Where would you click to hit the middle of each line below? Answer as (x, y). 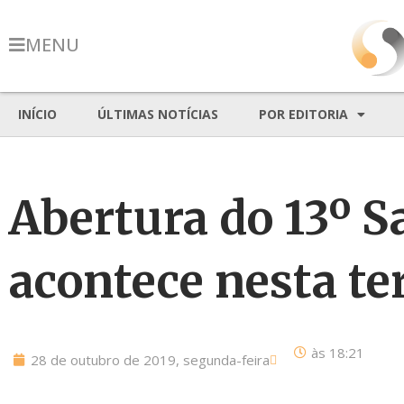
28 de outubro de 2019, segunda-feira (150, 360)
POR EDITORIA (303, 114)
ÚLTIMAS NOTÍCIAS (158, 114)
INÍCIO (37, 114)
